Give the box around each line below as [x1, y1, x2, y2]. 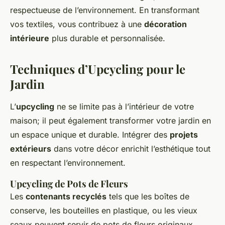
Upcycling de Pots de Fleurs [10, 177, 128, 190]
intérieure [10, 33, 49, 44]
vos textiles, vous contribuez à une [10, 19, 144, 30]
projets [170, 130, 198, 140]
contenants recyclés [26, 191, 106, 202]
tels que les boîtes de [106, 191, 189, 202]
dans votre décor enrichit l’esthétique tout [51, 144, 210, 154]
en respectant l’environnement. [10, 158, 126, 168]
